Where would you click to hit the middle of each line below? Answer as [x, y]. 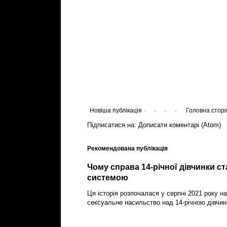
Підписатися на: [113, 125]
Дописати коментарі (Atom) [180, 125]
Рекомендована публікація [127, 149]
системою [108, 178]
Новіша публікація [116, 111]
